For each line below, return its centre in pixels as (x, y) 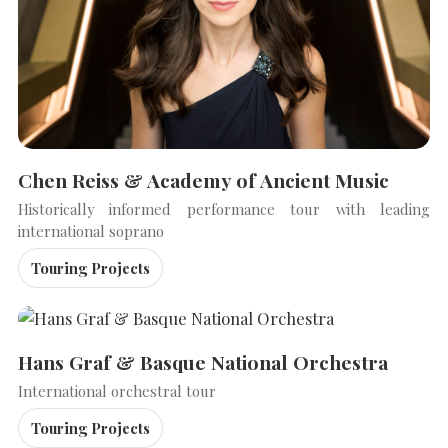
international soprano (91, 230)
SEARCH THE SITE (117, 285)
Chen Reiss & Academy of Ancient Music (203, 179)
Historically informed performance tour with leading (224, 208)
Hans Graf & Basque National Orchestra (203, 361)
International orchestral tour (117, 390)
